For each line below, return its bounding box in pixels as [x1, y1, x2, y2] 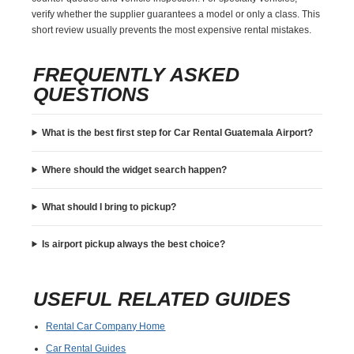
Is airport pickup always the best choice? [42, 238, 226, 250]
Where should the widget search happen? [42, 164, 228, 175]
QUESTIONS [33, 82, 150, 105]
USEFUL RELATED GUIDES [33, 287, 292, 310]
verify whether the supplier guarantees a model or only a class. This [32, 8, 321, 20]
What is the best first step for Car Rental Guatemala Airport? [42, 126, 314, 138]
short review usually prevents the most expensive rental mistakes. [32, 24, 312, 36]
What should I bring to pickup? [42, 201, 177, 213]
